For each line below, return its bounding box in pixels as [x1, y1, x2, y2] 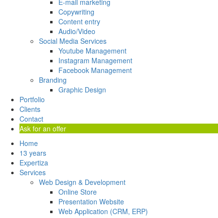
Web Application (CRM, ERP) [58, 206, 148, 217]
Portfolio [19, 94, 45, 105]
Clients [19, 104, 40, 114]
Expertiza [19, 158, 48, 168]
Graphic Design [58, 85, 106, 95]
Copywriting [58, 7, 94, 17]
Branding [39, 75, 67, 85]
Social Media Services [39, 36, 107, 46]
